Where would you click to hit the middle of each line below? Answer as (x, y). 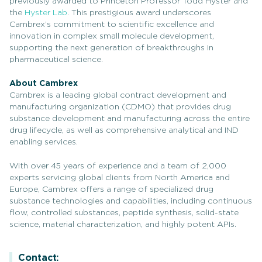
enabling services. (44, 142)
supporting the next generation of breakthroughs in (111, 48)
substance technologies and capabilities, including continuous (131, 201)
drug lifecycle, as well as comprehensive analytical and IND (124, 130)
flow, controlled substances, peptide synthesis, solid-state (124, 213)
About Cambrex (44, 84)
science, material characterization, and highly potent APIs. (123, 225)
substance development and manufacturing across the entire (130, 119)
